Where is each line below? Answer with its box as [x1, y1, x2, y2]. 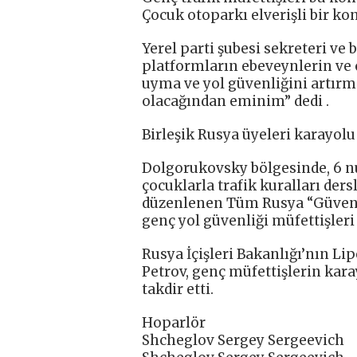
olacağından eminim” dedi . [142, 92, 329, 111]
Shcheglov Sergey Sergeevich [142, 331, 344, 350]
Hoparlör [142, 314, 206, 332]
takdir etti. [142, 280, 214, 299]
